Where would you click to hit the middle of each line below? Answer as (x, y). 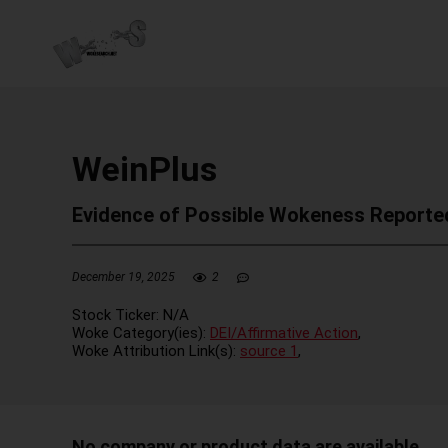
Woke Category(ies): (141, 332)
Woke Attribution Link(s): (156, 350)
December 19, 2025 (123, 277)
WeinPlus (144, 169)
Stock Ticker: (117, 314)
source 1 (269, 350)
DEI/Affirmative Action (284, 332)
